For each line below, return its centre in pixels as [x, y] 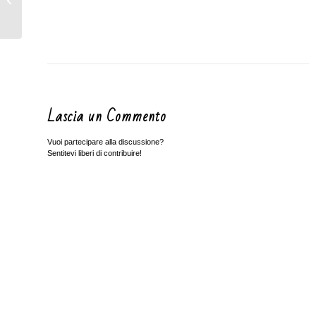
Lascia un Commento [107, 117]
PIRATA [41, 7]
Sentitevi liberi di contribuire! [95, 153]
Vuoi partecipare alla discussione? [105, 142]
